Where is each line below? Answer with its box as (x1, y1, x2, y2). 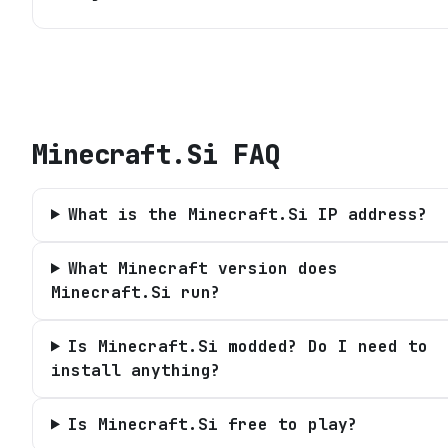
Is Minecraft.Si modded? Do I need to (67, 335, 428, 357)
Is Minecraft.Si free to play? (67, 413, 358, 435)
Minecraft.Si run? (51, 281, 221, 303)
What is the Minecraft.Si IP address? (67, 203, 428, 225)
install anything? (51, 359, 221, 381)
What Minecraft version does (67, 257, 338, 279)
